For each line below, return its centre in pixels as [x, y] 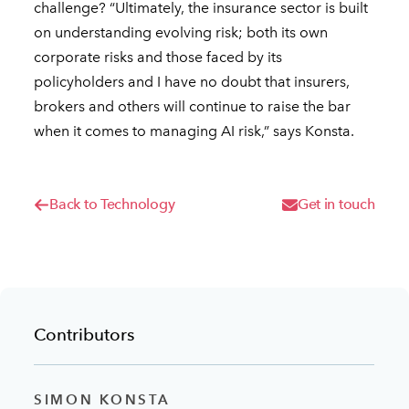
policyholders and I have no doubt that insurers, [192, 82]
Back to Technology [112, 204]
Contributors [84, 335]
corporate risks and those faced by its [158, 58]
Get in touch [336, 204]
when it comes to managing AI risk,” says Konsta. [194, 131]
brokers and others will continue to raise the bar [193, 107]
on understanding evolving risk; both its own [181, 33]
